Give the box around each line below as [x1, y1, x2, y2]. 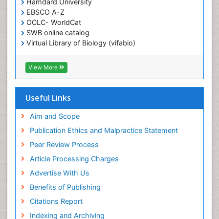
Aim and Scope [29, 111, 80, 120]
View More [28, 63, 59, 71]
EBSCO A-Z [24, 8, 65, 17]
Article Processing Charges [29, 154, 119, 163]
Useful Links [25, 92, 71, 103]
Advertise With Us [29, 168, 89, 177]
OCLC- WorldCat [24, 18, 81, 27]
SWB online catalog [24, 28, 89, 37]
